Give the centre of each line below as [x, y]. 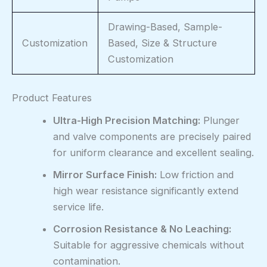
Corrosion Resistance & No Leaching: [142, 229]
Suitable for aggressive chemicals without [149, 245]
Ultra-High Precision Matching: [127, 121]
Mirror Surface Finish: [105, 175]
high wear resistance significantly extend [146, 191]
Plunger [220, 121]
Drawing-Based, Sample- [165, 27]
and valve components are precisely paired [152, 137]
